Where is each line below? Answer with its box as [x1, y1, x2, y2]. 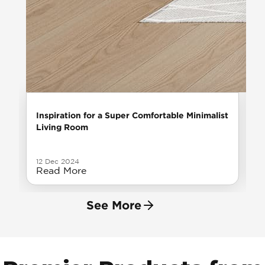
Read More [36, 164, 86, 176]
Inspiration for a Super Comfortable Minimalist [36, 110, 228, 119]
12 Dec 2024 [36, 157, 79, 165]
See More [86, 198, 141, 212]
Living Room [36, 122, 88, 131]
